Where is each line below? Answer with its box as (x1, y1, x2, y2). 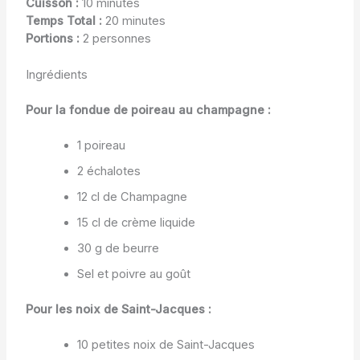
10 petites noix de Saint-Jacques (76, 337, 255, 352)
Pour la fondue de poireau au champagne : (25, 102, 271, 117)
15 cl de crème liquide (76, 215, 195, 230)
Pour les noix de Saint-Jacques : (25, 301, 211, 317)
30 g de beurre (76, 240, 159, 256)
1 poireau (76, 137, 125, 153)
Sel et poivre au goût (76, 266, 190, 281)
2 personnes (79, 31, 151, 46)
